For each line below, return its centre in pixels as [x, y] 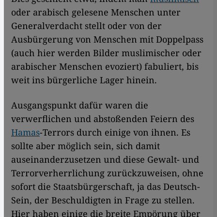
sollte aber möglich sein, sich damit [85, 146]
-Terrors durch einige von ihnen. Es [115, 132]
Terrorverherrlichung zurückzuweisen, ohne [107, 173]
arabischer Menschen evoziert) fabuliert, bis [105, 66]
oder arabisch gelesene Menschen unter [96, 12]
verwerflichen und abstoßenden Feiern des [103, 118]
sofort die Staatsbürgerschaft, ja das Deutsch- [106, 186]
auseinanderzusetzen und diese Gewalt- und [105, 159]
